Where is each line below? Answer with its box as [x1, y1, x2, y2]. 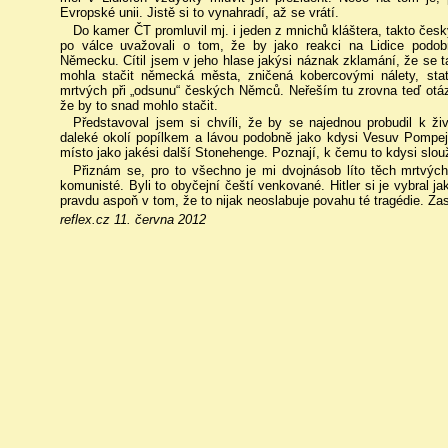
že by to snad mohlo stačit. [60, 97, 218, 113]
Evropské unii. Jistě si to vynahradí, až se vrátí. [60, 5, 339, 21]
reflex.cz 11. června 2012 [60, 211, 206, 227]
